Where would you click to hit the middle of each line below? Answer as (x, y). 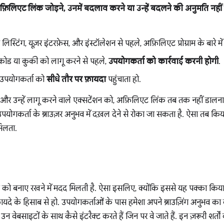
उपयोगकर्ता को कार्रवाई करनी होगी (163, 61)
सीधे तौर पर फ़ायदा (76, 79)
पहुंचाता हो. (123, 79)
